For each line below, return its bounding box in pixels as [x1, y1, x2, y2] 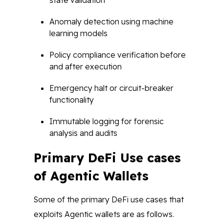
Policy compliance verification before [49, 50, 186, 60]
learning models [49, 28, 109, 38]
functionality [49, 95, 96, 105]
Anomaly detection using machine [49, 17, 174, 26]
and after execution [49, 62, 124, 71]
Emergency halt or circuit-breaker [49, 83, 174, 93]
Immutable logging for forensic [49, 116, 164, 126]
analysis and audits [49, 128, 117, 138]
